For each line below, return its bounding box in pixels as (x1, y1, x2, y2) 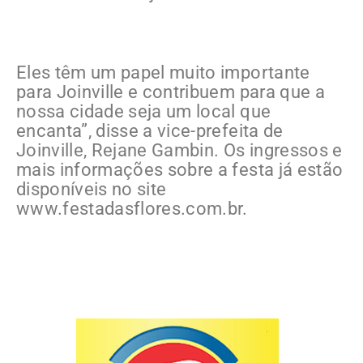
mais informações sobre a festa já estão (16, 160, 344, 181)
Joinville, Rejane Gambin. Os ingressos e (16, 140, 343, 161)
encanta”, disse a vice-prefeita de (16, 121, 284, 142)
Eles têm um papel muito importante (16, 62, 310, 83)
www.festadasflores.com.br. (16, 199, 248, 220)
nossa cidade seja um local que (16, 101, 271, 122)
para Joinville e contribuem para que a (16, 82, 325, 103)
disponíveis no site (16, 179, 167, 200)
